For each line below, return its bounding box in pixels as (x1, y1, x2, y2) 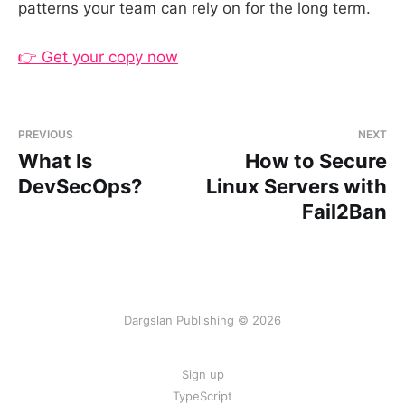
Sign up (181, 367, 224, 382)
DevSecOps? (18, 174, 142, 199)
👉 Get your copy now (18, 48, 178, 67)
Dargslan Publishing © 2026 (124, 313, 281, 328)
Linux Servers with (206, 174, 387, 199)
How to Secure (245, 149, 387, 174)
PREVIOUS (18, 127, 73, 142)
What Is (18, 149, 92, 174)
